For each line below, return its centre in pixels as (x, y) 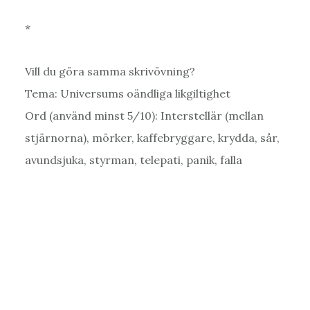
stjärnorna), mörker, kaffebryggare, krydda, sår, (152, 137)
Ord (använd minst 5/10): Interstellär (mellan (144, 115)
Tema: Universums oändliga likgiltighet (127, 93)
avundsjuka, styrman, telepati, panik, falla (133, 159)
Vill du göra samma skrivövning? (110, 71)
